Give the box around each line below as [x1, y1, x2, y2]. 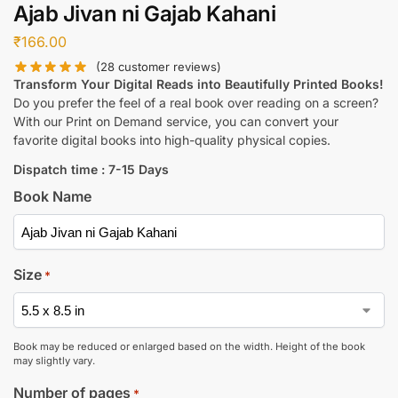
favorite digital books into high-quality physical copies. [13, 132, 330, 148]
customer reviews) [115, 60, 222, 75]
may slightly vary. [13, 354, 95, 368]
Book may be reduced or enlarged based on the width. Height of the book [13, 340, 365, 354]
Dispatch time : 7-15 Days [13, 162, 169, 178]
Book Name [13, 187, 92, 206]
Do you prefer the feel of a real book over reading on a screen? [13, 95, 378, 111]
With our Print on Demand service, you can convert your [13, 114, 338, 130]
